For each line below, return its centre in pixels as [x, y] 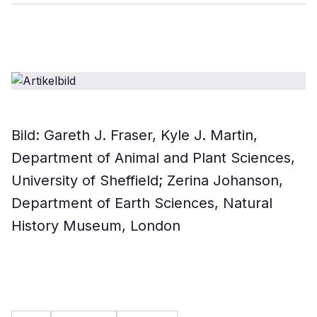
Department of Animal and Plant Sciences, [153, 158]
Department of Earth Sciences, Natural [142, 203]
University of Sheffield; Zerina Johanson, [147, 180]
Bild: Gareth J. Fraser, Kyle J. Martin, [134, 135]
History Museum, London [96, 226]
